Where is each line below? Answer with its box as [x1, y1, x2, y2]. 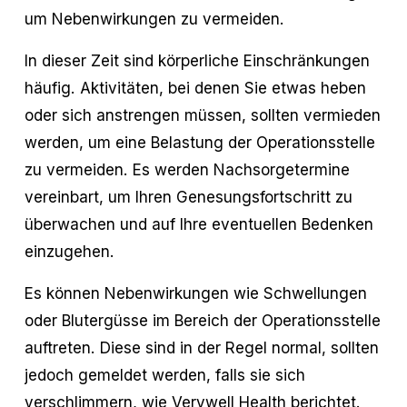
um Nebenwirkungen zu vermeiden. [24, 8, 284, 28]
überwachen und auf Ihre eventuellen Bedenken [24, 213, 373, 233]
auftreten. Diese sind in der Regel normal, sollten [24, 337, 379, 357]
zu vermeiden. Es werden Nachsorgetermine [24, 159, 350, 179]
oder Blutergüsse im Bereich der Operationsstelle [24, 310, 381, 330]
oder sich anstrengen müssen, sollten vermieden [24, 104, 381, 124]
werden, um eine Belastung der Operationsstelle [24, 132, 375, 152]
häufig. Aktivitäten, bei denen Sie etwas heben [24, 77, 366, 97]
